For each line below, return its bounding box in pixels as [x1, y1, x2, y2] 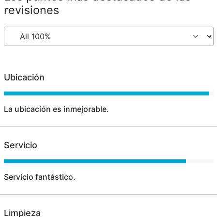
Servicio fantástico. [3, 171, 76, 182]
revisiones [3, 2, 59, 17]
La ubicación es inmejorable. [3, 104, 109, 114]
